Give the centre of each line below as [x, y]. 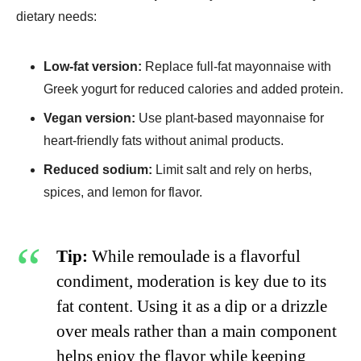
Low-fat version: [93, 66]
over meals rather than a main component [197, 331]
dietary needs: [56, 16]
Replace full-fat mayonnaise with [237, 66]
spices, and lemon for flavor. [123, 192]
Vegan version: [89, 118]
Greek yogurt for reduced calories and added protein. [193, 89]
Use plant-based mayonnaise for [230, 118]
